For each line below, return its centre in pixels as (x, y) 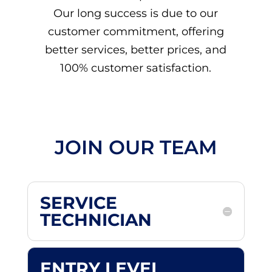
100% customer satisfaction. (136, 68)
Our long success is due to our (136, 14)
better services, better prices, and (136, 50)
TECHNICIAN (96, 220)
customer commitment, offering (136, 32)
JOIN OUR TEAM (136, 148)
